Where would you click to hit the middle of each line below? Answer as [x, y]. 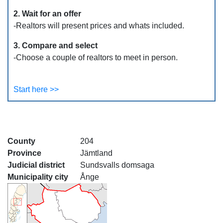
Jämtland [96, 153]
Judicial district [36, 165]
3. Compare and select [56, 46]
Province [24, 153]
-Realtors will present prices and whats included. [99, 26]
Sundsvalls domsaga [117, 165]
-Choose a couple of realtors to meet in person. [96, 57]
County [21, 141]
